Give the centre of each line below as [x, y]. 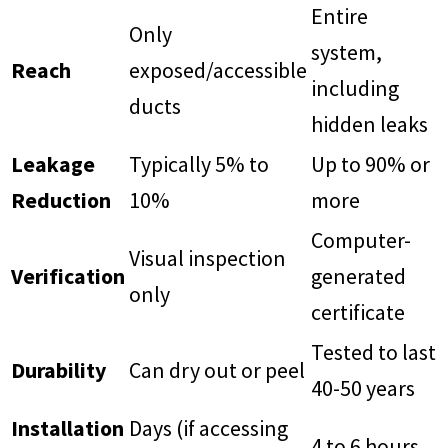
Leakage [53, 163]
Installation [67, 427]
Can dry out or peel [217, 369]
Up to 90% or [370, 163]
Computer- [361, 239]
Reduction [61, 199]
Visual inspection [207, 257]
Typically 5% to [199, 163]
